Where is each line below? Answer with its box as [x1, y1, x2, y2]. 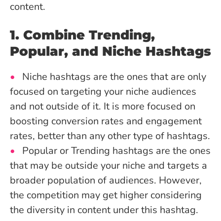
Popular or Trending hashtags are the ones [22, 144, 211, 158]
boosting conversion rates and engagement [10, 114, 202, 128]
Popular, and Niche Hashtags [10, 43, 211, 60]
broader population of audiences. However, [10, 174, 202, 187]
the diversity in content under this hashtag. [10, 203, 198, 217]
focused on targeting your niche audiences [10, 85, 196, 99]
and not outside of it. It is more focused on [10, 100, 195, 113]
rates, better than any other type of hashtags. [10, 129, 210, 143]
